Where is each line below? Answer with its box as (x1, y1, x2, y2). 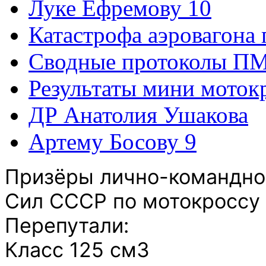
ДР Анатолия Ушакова (28, 102, 248, 128)
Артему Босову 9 (28, 128, 197, 154)
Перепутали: (5, 213, 129, 237)
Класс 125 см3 (5, 237, 150, 262)
